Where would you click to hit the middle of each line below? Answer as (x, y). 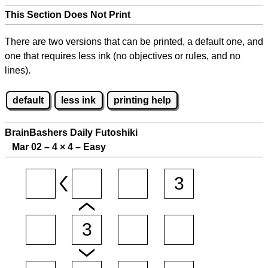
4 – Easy (86, 147)
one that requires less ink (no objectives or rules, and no (123, 56)
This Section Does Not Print (68, 15)
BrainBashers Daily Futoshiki (71, 133)
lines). (18, 70)
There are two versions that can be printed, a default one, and (134, 42)
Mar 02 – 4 (32, 147)
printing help (142, 100)
